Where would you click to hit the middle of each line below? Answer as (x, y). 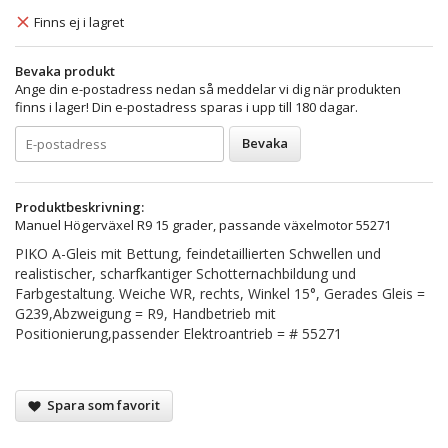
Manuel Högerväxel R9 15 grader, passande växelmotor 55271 (203, 224)
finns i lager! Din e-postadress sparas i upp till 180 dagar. (186, 106)
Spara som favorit (100, 404)
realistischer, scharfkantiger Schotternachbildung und (185, 273)
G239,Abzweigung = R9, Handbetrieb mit (145, 313)
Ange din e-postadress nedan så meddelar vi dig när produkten (208, 88)
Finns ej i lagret (79, 21)
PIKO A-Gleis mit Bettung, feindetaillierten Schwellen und (198, 253)
